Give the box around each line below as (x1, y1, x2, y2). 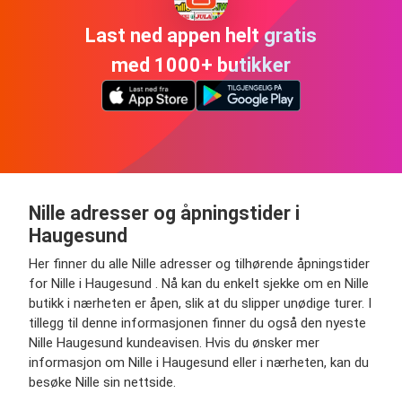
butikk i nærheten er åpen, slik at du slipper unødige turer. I (29, 295, 371, 312)
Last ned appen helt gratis (85, 23, 317, 47)
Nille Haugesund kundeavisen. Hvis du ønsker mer (29, 335, 319, 352)
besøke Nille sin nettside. (29, 374, 176, 391)
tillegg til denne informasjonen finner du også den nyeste (29, 315, 366, 332)
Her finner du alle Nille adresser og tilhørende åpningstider (29, 256, 370, 273)
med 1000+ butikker (111, 53, 291, 76)
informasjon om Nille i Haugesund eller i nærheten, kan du (29, 354, 369, 371)
